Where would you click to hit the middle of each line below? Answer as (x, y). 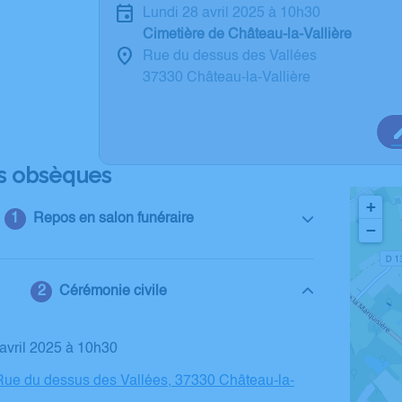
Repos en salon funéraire (113, 219)
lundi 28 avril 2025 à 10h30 (236, 13)
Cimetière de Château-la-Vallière (247, 35)
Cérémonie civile (114, 292)
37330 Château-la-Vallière (227, 78)
